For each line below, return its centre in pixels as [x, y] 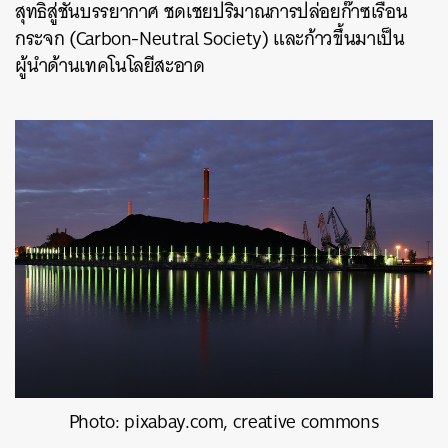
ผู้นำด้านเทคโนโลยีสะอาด [110, 65]
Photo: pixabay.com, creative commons [224, 422]
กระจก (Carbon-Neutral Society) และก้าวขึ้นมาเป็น [210, 38]
